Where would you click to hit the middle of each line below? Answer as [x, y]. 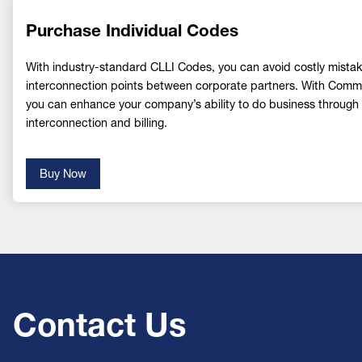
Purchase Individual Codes [132, 31]
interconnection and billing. [97, 122]
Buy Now [63, 173]
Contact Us [99, 324]
